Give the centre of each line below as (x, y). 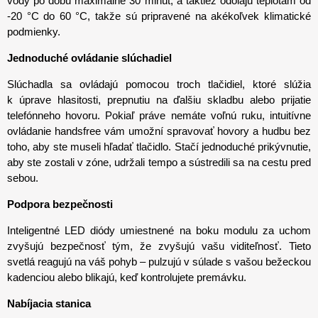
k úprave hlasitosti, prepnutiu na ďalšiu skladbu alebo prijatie (159, 100)
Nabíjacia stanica (49, 303)
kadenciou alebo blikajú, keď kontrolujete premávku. (127, 277)
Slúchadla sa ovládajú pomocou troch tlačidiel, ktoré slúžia (159, 84)
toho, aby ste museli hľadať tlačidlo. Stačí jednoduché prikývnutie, (159, 147)
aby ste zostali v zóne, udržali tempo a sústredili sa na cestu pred (159, 162)
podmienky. (34, 32)
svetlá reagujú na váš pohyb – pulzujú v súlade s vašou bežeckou (159, 262)
